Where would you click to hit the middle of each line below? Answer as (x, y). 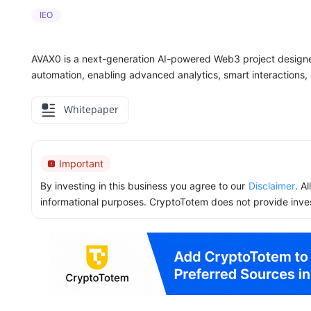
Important (81, 164)
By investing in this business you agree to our (143, 186)
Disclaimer (272, 186)
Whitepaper (90, 109)
